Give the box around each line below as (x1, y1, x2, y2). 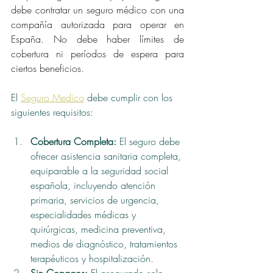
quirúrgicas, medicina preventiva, (30, 222, 169, 236)
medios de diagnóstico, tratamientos (30, 237, 180, 251)
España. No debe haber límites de (11, 32, 184, 46)
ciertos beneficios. (11, 62, 87, 76)
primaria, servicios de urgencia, (30, 193, 162, 207)
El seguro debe (119, 135, 183, 149)
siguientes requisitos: (11, 105, 93, 119)
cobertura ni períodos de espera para (11, 47, 184, 61)
